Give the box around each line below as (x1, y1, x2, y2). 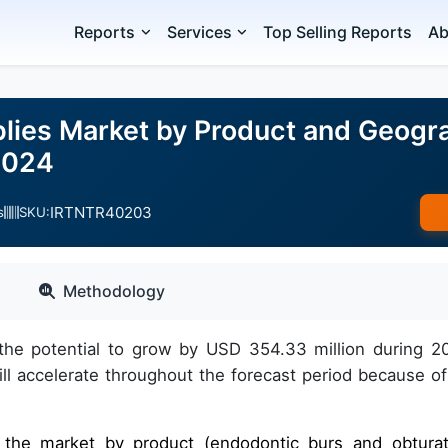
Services (166, 22, 232, 42)
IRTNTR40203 (50, 202, 152, 222)
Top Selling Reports (263, 22, 413, 42)
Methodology (63, 281, 165, 301)
